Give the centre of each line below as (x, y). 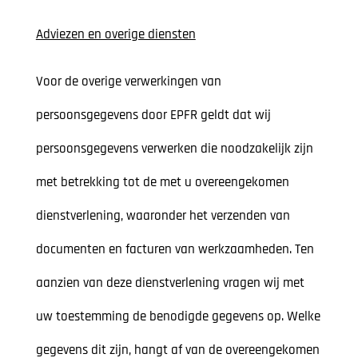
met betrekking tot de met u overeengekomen (162, 183)
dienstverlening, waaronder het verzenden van (163, 216)
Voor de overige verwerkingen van (128, 82)
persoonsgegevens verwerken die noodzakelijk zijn (174, 149)
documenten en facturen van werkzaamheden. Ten (175, 250)
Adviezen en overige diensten (115, 35)
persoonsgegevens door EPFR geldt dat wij (153, 115)
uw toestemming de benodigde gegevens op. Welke (178, 317)
